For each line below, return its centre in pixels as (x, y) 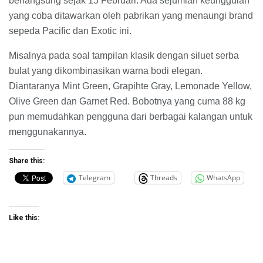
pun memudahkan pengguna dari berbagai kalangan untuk (131, 116)
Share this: (27, 161)
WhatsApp (223, 178)
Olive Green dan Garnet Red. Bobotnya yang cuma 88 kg (127, 101)
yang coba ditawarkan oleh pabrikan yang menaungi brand (131, 15)
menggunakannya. (48, 131)
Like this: (24, 218)
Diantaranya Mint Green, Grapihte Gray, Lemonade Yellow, (130, 86)
